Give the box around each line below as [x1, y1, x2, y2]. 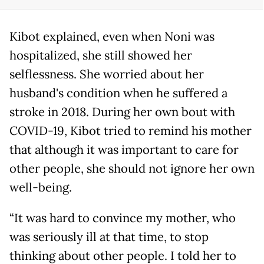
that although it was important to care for [9, 142, 239, 158]
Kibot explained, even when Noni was [9, 29, 214, 45]
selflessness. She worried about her [9, 67, 204, 82]
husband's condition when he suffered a [9, 85, 227, 101]
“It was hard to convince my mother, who [9, 210, 236, 226]
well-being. [9, 180, 72, 196]
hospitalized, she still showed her [9, 48, 192, 64]
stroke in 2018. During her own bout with [9, 104, 235, 120]
